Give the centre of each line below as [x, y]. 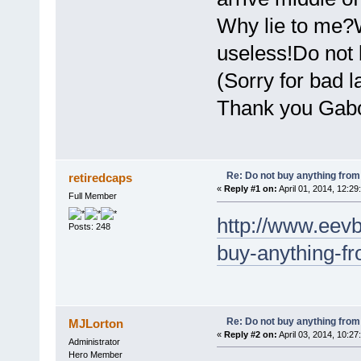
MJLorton [96, 323]
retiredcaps [101, 178]
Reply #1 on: [250, 189]
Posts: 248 [89, 226]
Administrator [94, 341]
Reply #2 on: [250, 334]
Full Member [92, 196]
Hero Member [95, 354]
